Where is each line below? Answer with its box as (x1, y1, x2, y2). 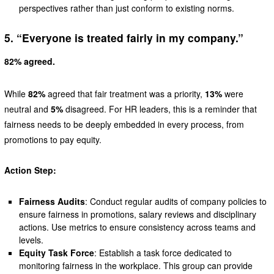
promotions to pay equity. (4, 133, 102, 146)
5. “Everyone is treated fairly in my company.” (4, 29, 243, 45)
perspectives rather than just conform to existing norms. (19, 1, 235, 14)
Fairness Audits (19, 195, 86, 208)
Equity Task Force (19, 246, 95, 259)
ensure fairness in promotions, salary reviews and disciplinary (19, 208, 257, 221)
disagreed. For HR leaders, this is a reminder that (62, 103, 257, 116)
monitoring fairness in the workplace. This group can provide (19, 259, 253, 272)
